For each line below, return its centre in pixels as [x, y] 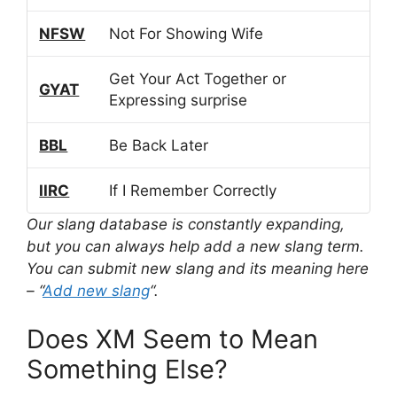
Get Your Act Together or [198, 78]
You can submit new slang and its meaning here [198, 268]
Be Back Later [159, 145]
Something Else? [127, 370]
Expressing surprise [179, 100]
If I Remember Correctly [193, 190]
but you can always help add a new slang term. [195, 246]
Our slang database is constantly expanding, [186, 224]
